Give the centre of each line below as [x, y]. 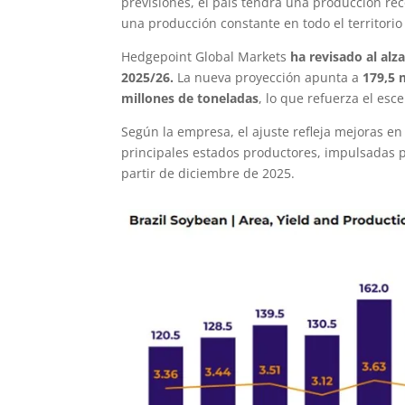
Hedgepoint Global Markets [206, 56]
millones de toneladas [190, 98]
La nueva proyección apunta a [268, 77]
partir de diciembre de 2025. [208, 173]
